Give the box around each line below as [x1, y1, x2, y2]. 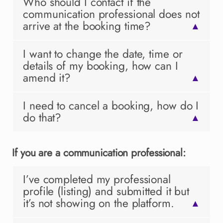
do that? [23, 110, 62, 126]
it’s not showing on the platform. [23, 195, 174, 212]
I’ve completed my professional [23, 171, 171, 188]
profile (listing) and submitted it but [23, 183, 190, 200]
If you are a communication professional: [12, 145, 186, 160]
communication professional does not [23, 6, 200, 22]
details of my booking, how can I [23, 58, 178, 74]
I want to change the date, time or [23, 46, 183, 62]
